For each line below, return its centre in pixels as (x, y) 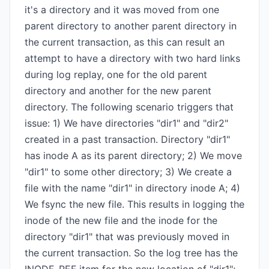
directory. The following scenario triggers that (129, 107)
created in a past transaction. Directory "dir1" (127, 139)
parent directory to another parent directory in (131, 26)
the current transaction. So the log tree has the (131, 253)
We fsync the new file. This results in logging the (134, 204)
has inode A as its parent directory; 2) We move (133, 156)
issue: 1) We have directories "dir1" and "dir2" (126, 123)
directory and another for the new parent (118, 91)
